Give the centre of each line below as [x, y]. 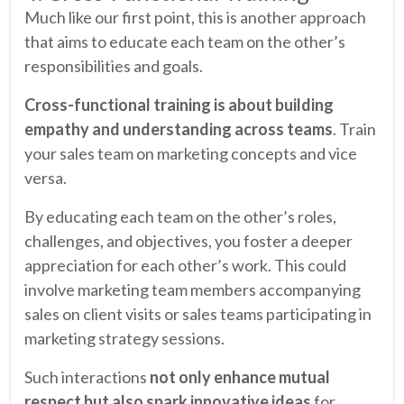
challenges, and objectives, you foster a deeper [188, 240]
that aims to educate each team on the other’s [185, 41]
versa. [46, 177]
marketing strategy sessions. [124, 338]
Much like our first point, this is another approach [195, 17]
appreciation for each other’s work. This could [185, 265]
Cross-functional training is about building [179, 104]
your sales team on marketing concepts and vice [191, 153]
